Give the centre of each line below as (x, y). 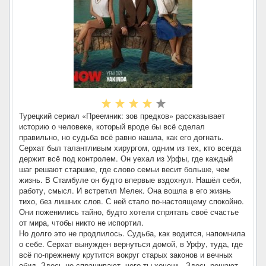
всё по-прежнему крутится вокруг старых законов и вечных (126, 254)
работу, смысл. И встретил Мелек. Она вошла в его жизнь (125, 190)
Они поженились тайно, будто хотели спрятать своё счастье (129, 212)
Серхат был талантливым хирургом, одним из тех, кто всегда (130, 148)
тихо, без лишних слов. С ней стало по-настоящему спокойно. (132, 201)
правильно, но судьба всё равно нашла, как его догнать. (121, 137)
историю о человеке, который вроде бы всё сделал (112, 126)
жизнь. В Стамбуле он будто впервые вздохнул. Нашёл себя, (130, 180)
